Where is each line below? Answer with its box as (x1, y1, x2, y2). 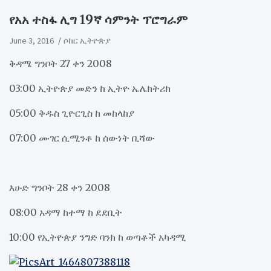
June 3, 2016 (9, 34, 54, 46)
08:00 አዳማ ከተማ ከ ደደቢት (9, 206, 122, 218)
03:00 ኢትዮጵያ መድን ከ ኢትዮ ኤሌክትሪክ (9, 82, 171, 94)
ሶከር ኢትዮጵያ (64, 34, 111, 46)
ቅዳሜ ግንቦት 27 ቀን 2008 (9, 57, 112, 70)
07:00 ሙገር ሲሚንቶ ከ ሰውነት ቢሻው (9, 131, 155, 144)
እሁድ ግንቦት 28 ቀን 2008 (9, 181, 110, 194)
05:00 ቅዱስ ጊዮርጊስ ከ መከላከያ (9, 106, 134, 119)
